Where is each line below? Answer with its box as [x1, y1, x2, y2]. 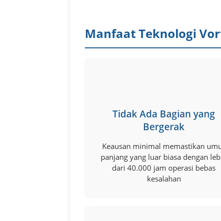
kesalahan [147, 173, 181, 184]
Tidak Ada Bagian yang [112, 107, 215, 120]
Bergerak [143, 120, 184, 133]
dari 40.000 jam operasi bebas [112, 162, 216, 173]
